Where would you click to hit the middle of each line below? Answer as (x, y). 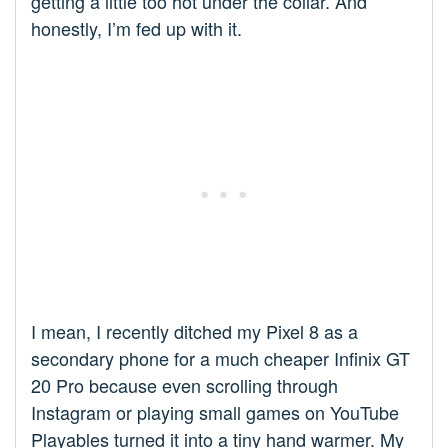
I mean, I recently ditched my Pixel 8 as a (194, 331)
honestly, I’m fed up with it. (136, 28)
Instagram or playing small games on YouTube (215, 412)
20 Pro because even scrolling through (184, 385)
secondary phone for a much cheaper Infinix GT (220, 358)
